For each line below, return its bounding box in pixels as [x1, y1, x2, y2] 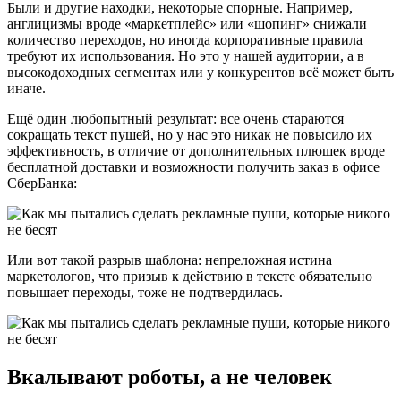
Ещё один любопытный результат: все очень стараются [7, 111, 344, 127]
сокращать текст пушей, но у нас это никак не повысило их [7, 127, 372, 143]
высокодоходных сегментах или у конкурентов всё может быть [7, 64, 394, 81]
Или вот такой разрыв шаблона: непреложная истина [7, 252, 332, 269]
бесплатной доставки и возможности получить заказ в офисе [7, 159, 380, 175]
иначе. [7, 81, 46, 97]
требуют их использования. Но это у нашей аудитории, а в [7, 48, 364, 64]
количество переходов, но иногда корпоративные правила [7, 32, 363, 48]
